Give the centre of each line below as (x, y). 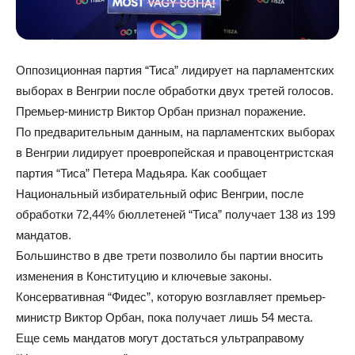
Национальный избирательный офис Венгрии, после (160, 194)
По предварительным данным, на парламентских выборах (176, 132)
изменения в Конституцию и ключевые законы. (144, 277)
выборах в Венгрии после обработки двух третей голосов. (175, 91)
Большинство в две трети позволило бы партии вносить (170, 256)
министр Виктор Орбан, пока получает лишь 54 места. (164, 318)
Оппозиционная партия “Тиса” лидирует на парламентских (175, 71)
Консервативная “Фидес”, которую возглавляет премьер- (171, 297)
